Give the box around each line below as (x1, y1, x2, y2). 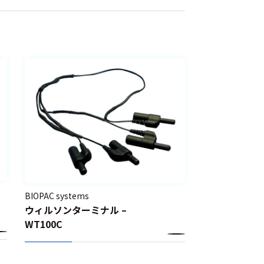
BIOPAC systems (25, 189, 90, 202)
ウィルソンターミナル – (25, 202, 127, 217)
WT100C (25, 216, 63, 231)
